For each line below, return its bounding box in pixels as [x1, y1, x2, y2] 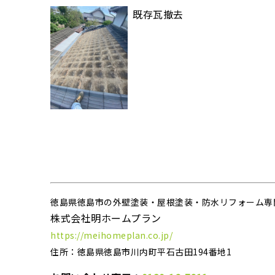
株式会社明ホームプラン [50, 211, 161, 226]
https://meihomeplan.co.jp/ [50, 229, 172, 242]
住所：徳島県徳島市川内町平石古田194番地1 [50, 246, 231, 258]
